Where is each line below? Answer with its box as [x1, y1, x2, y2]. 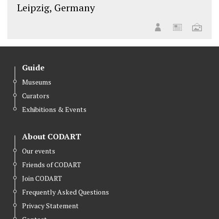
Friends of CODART [22, 159, 81, 169]
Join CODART [22, 173, 62, 183]
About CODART [22, 131, 81, 142]
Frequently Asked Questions [22, 187, 109, 197]
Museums [22, 77, 51, 87]
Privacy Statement [22, 200, 79, 210]
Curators [22, 90, 49, 100]
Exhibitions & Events [22, 104, 87, 114]
